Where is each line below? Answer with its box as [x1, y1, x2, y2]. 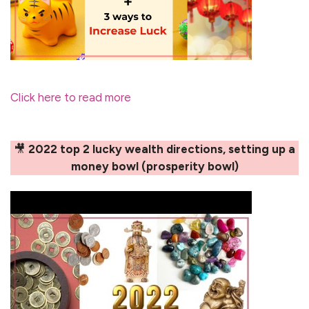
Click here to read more [10, 90, 131, 104]
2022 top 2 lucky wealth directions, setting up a [28, 141, 295, 156]
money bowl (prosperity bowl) [70, 159, 239, 173]
